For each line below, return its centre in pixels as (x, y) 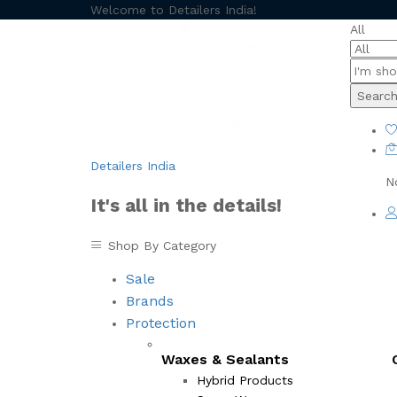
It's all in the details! (186, 206)
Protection (161, 323)
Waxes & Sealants (225, 359)
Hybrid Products (245, 380)
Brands (150, 300)
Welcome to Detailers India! (174, 10)
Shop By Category (162, 245)
